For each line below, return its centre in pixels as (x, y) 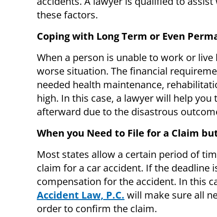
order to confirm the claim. (97, 208)
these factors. (67, 15)
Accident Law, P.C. (81, 195)
